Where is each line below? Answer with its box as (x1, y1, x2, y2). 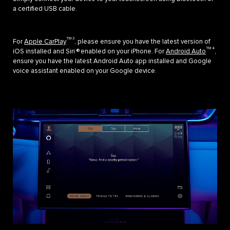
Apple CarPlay (24, 38, 66, 45)
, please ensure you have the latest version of (74, 38, 210, 45)
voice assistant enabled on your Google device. (13, 67, 157, 74)
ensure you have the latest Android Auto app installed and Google (13, 57, 212, 65)
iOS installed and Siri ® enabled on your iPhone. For (13, 48, 166, 55)
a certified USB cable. (13, 5, 77, 12)
